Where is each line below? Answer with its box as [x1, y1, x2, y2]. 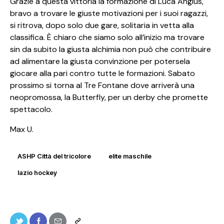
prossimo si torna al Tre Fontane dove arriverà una [10, 79, 194, 90]
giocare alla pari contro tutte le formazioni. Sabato [10, 67, 195, 78]
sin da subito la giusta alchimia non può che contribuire [10, 43, 211, 54]
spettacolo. [10, 103, 52, 114]
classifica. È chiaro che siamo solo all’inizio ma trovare [10, 31, 204, 42]
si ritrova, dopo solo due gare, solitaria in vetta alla [10, 19, 194, 30]
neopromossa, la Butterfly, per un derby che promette [10, 91, 208, 102]
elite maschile [108, 152, 151, 160]
